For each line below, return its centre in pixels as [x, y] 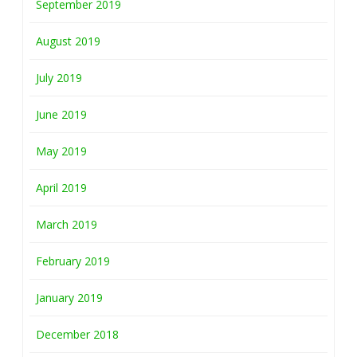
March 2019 [67, 224]
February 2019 [73, 261]
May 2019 [61, 151]
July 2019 [59, 78]
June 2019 [61, 114]
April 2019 [61, 188]
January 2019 [69, 298]
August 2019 [68, 41]
